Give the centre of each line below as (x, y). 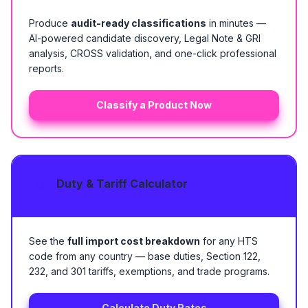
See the (48, 241)
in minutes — (236, 23)
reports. (46, 68)
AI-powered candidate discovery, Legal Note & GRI (145, 38)
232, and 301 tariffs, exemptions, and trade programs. (149, 271)
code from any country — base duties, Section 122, (145, 256)
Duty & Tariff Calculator (122, 184)
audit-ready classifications (139, 23)
